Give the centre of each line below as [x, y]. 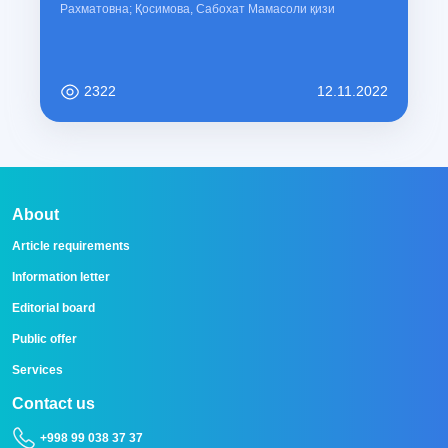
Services [37, 370]
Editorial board [53, 308]
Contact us [53, 404]
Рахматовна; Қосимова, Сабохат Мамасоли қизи [197, 9]
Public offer [44, 339]
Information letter [61, 277]
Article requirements [71, 246]
